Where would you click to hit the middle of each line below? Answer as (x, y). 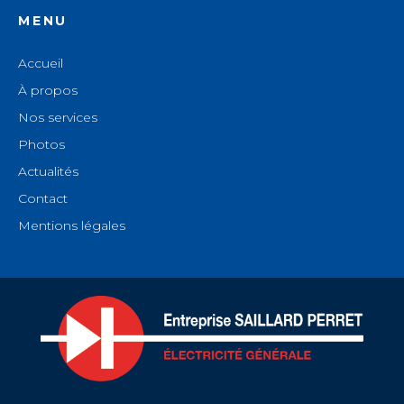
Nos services (58, 118)
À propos (48, 91)
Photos (41, 145)
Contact (43, 199)
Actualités (48, 172)
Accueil (41, 64)
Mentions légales (72, 226)
